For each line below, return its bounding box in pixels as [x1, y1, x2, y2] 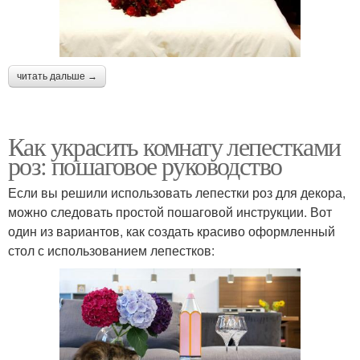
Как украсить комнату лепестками [8, 128, 341, 163]
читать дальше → [17, 70, 97, 82]
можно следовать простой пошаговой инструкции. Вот [8, 202, 332, 221]
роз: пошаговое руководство [8, 147, 282, 182]
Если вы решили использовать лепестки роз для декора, [8, 182, 346, 202]
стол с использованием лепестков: [8, 240, 215, 260]
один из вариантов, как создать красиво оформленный [8, 221, 335, 240]
